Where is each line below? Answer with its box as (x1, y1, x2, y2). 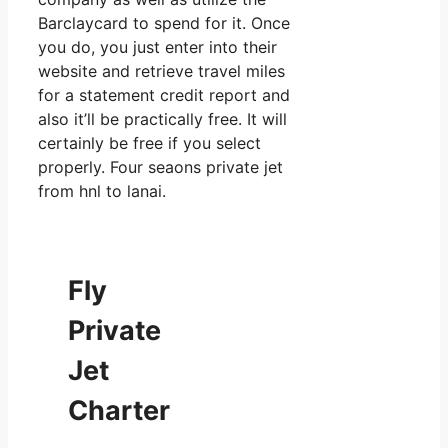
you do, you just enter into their (38, 36, 277, 57)
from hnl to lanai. (38, 180, 166, 201)
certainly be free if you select (38, 132, 261, 153)
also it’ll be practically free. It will (38, 108, 287, 129)
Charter (68, 394, 170, 428)
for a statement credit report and (38, 84, 290, 105)
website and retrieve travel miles (38, 60, 285, 81)
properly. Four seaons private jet (38, 156, 283, 177)
